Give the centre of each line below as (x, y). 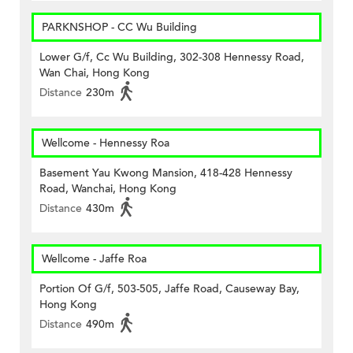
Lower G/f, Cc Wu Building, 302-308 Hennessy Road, (172, 58)
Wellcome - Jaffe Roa (94, 259)
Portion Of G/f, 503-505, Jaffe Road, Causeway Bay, (169, 289)
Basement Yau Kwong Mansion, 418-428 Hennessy (166, 173)
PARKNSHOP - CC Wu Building (119, 28)
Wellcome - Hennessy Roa (106, 143)
